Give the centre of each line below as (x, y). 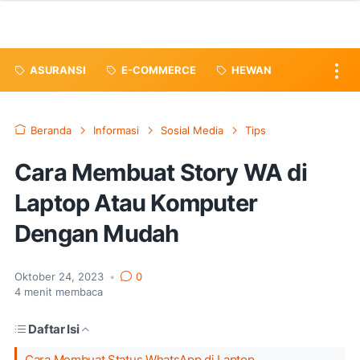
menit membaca (62, 292)
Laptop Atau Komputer (136, 203)
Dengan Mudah (97, 233)
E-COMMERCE (159, 70)
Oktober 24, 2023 (61, 277)
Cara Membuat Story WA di (161, 172)
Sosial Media (192, 131)
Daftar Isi (54, 329)
